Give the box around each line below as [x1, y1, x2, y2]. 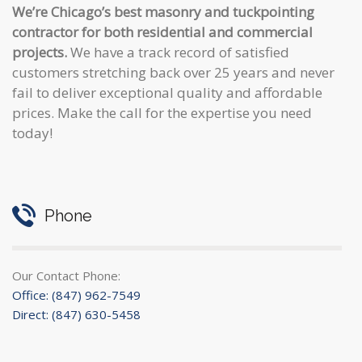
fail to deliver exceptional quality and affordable [12, 82, 322, 102]
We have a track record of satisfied [67, 42, 289, 61]
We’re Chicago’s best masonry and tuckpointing [12, 2, 314, 21]
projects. [12, 42, 67, 61]
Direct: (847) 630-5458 [12, 305, 141, 322]
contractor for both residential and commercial [12, 22, 313, 41]
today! [12, 123, 53, 142]
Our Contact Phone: [12, 267, 120, 284]
